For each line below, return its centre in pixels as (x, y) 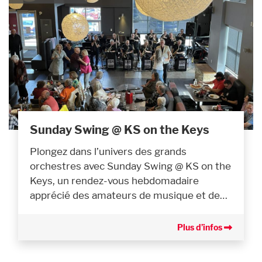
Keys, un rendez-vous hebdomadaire (114, 180)
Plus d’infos (201, 227)
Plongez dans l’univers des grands (108, 151)
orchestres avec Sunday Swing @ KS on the (130, 166)
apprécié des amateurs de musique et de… (129, 195)
